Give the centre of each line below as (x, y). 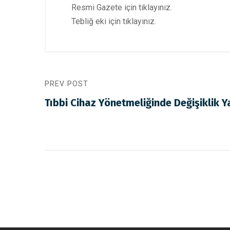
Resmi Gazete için (105, 7)
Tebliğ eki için (97, 21)
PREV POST (66, 84)
